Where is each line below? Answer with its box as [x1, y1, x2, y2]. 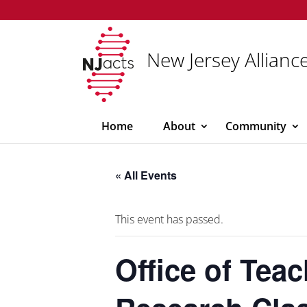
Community [225, 119, 286, 134]
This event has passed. [115, 212, 223, 227]
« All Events [115, 167, 177, 183]
